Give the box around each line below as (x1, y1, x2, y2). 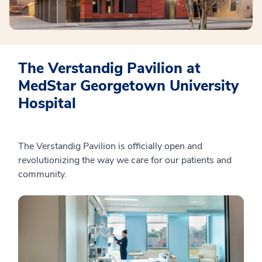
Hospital (18, 94, 76, 113)
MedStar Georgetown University (18, 76, 239, 96)
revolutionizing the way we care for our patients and (18, 154, 232, 167)
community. (18, 168, 67, 181)
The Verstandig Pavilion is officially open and (18, 140, 202, 153)
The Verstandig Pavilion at (18, 58, 201, 78)
